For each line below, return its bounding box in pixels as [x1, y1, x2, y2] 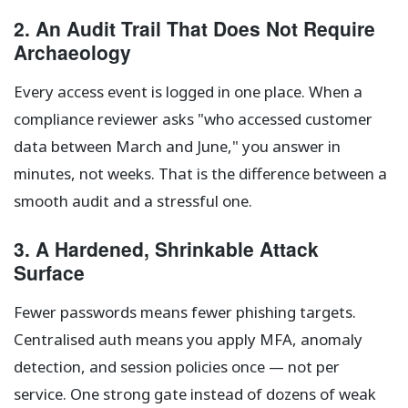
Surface [14, 259, 85, 287]
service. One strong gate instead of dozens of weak [14, 383, 376, 405]
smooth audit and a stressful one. [14, 190, 252, 212]
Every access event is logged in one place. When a [14, 81, 362, 103]
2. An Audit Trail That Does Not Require [14, 15, 375, 43]
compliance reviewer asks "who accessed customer [14, 108, 372, 130]
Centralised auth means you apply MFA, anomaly [14, 329, 362, 351]
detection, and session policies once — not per [14, 356, 340, 378]
